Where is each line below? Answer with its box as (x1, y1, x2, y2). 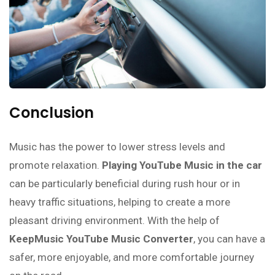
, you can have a (193, 233, 265, 246)
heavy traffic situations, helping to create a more (9, 196, 230, 209)
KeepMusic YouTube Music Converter (9, 233, 193, 246)
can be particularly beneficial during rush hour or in (9, 177, 240, 190)
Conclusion (9, 103, 94, 123)
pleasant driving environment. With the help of (9, 214, 220, 227)
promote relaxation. (9, 159, 102, 172)
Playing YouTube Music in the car (102, 159, 262, 172)
